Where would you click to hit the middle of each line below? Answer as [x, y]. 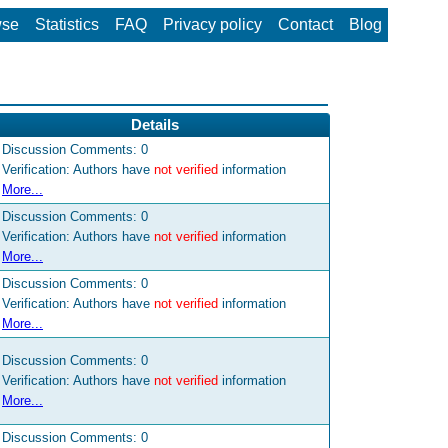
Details [155, 125]
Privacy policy [212, 24]
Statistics [67, 24]
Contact [305, 24]
